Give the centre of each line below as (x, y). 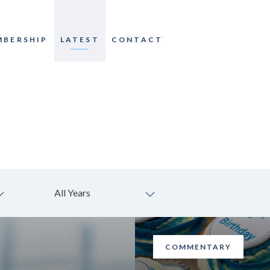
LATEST (80, 39)
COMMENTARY (198, 247)
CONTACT (137, 39)
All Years (73, 193)
